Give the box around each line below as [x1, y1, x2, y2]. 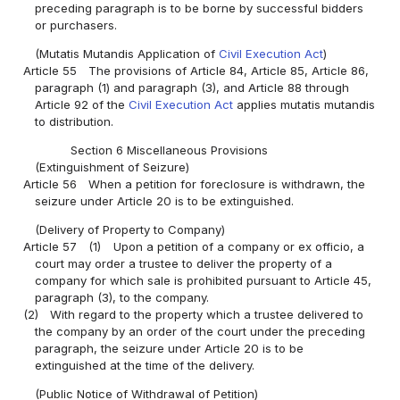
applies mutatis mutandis [233, 96, 376, 112]
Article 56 [23, 177, 78, 191]
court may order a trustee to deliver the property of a [35, 256, 333, 271]
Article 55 [23, 62, 78, 78]
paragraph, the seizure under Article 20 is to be [35, 341, 304, 356]
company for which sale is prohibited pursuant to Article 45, [35, 273, 372, 288]
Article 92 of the [35, 96, 129, 112]
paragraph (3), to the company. [35, 290, 210, 305]
